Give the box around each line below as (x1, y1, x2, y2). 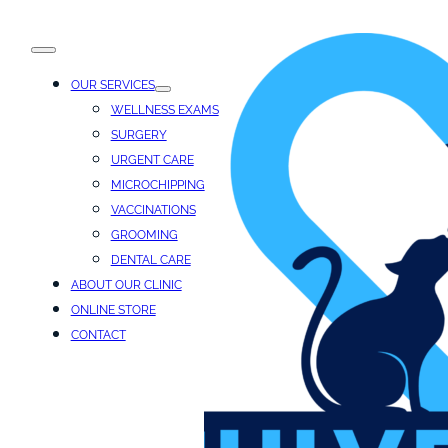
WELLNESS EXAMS (110, 103, 219, 118)
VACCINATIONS (110, 203, 196, 218)
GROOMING (110, 228, 178, 243)
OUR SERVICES (70, 78, 155, 93)
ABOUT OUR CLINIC (70, 278, 182, 293)
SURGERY (110, 128, 167, 143)
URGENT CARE (110, 153, 194, 168)
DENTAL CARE (110, 253, 191, 268)
